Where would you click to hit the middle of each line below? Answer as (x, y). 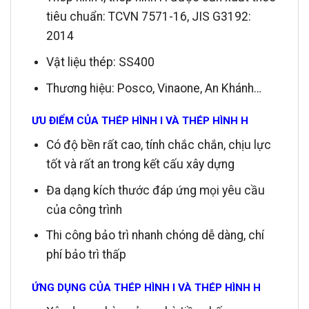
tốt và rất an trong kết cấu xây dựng (140, 164)
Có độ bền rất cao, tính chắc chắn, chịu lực (158, 144)
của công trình (84, 209)
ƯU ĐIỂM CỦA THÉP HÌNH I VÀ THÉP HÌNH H (140, 121)
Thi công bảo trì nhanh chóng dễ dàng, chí (155, 236)
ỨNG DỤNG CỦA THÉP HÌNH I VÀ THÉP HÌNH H (146, 287)
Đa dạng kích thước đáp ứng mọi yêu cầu (155, 190)
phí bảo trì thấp (86, 255)
